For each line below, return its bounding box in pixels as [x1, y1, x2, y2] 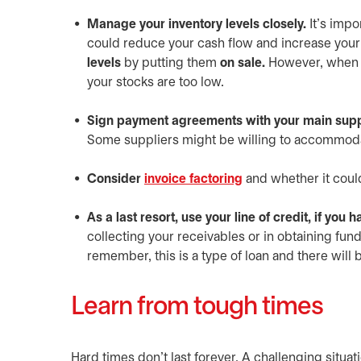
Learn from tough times [71, 296, 323, 319]
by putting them [121, 57, 220, 69]
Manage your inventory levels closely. [87, 19, 306, 31]
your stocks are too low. [87, 77, 227, 89]
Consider [87, 173, 144, 185]
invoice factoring [144, 173, 243, 185]
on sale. [220, 57, 265, 69]
